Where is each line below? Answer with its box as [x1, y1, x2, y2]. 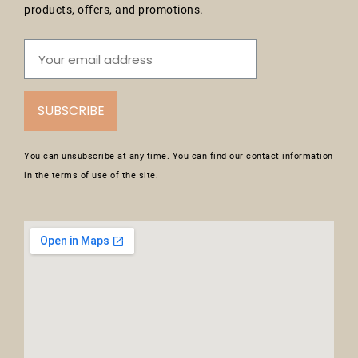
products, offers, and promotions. [24, 3, 204, 17]
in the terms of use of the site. [24, 170, 158, 181]
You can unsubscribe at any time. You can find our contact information [24, 151, 333, 162]
